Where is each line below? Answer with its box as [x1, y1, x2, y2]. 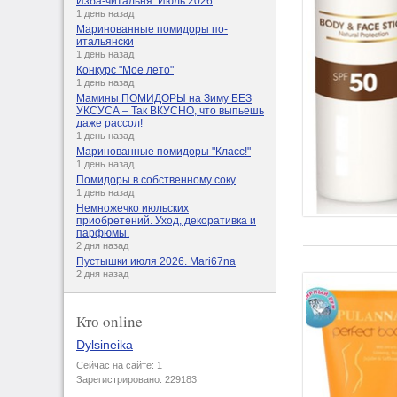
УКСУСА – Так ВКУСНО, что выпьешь [76, 105, 264, 118]
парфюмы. [76, 227, 129, 240]
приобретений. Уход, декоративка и [76, 214, 256, 228]
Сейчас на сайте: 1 [76, 360, 162, 371]
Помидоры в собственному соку [76, 174, 236, 187]
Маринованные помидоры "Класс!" [76, 145, 251, 159]
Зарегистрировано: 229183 [76, 374, 197, 385]
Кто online [76, 311, 143, 332]
